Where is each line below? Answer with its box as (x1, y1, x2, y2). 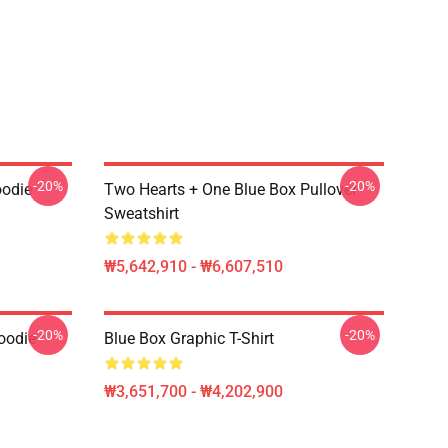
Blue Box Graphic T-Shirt (104, 329, 274, 348)
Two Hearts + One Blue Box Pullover (104, 180, 357, 199)
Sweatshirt (104, 204, 179, 223)
